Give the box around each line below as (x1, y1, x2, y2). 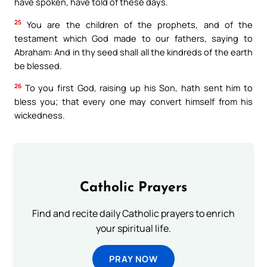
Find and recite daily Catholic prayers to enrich (32, 207, 235, 221)
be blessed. (14, 59, 62, 72)
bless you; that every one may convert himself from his (14, 95, 253, 108)
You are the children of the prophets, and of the (21, 18, 253, 30)
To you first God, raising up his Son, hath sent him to (21, 82, 253, 94)
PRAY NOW (109, 253, 158, 265)
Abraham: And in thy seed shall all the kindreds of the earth (14, 45, 253, 58)
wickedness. (14, 109, 65, 122)
